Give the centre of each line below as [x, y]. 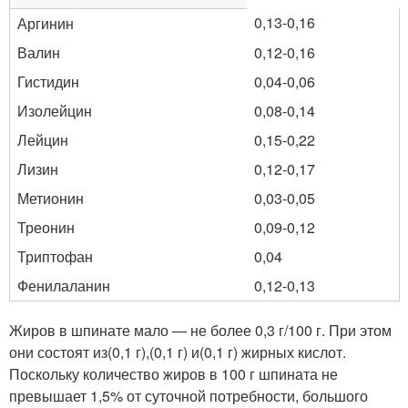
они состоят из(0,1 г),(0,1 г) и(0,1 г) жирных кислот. [178, 352]
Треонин [46, 227]
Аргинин [46, 23]
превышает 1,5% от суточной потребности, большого [189, 396]
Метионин [51, 198]
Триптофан [55, 256]
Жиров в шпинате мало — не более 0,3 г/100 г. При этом [200, 330]
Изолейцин [55, 111]
